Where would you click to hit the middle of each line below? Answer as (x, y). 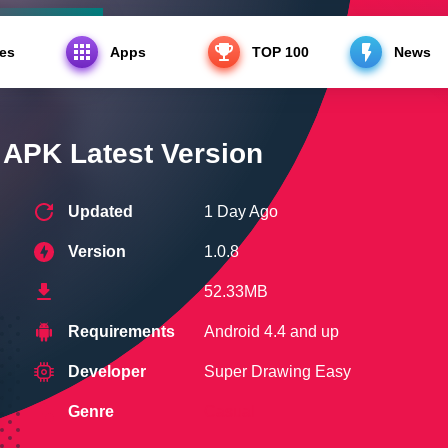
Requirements (121, 331)
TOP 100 (280, 52)
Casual (229, 411)
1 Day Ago (241, 211)
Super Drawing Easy (277, 371)
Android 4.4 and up (271, 331)
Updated (100, 211)
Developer (107, 371)
